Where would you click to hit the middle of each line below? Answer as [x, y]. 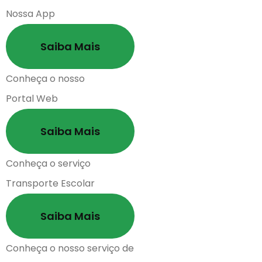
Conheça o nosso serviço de [70, 248]
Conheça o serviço [48, 163]
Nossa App [30, 14]
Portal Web [32, 99]
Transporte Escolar [50, 183]
